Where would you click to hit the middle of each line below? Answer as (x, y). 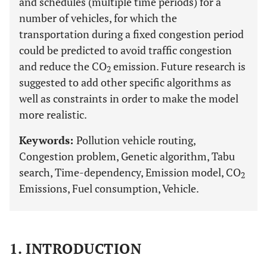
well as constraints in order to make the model (129, 98)
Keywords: (48, 140)
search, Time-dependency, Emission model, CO (130, 172)
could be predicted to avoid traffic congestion (125, 50)
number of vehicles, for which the (98, 18)
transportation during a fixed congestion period (131, 34)
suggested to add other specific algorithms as (125, 82)
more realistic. (53, 114)
